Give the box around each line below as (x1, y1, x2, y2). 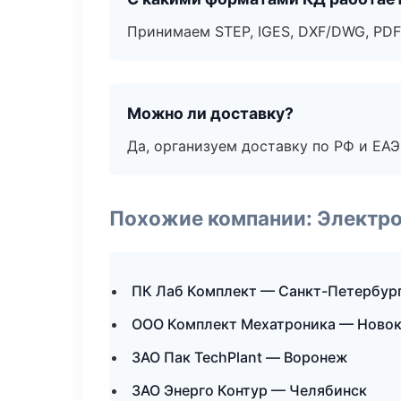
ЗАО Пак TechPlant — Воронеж (132, 348, 348, 366)
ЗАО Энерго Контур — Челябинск (132, 381, 367, 399)
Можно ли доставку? (127, 104, 294, 123)
